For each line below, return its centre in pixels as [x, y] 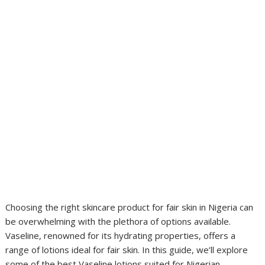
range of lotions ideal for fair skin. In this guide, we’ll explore [127, 250]
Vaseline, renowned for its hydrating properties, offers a [121, 235]
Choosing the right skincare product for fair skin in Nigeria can [130, 207]
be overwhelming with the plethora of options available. [118, 221]
